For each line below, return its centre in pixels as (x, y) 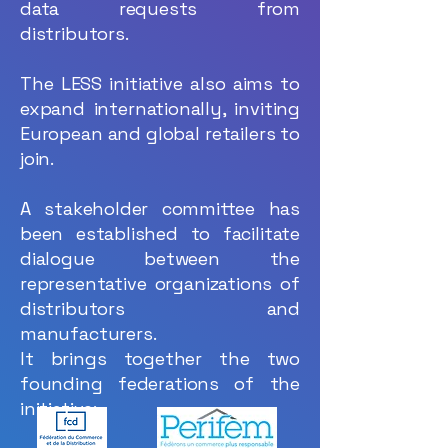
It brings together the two (160, 358)
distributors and (160, 308)
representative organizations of (160, 283)
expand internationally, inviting (160, 108)
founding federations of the (160, 383)
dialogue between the (160, 258)
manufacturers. (88, 333)
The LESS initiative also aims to (160, 83)
